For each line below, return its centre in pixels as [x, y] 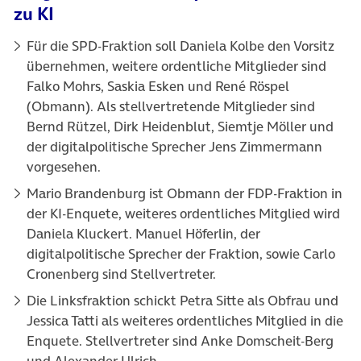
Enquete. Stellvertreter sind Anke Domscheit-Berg [180, 340]
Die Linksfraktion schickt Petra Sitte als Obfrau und [183, 300]
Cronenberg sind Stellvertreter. [121, 274]
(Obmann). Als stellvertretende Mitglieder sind [171, 106]
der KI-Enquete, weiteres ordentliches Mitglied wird [183, 213]
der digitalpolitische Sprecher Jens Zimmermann [174, 146]
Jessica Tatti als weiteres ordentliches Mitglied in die [185, 320]
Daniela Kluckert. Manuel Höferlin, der [143, 233]
